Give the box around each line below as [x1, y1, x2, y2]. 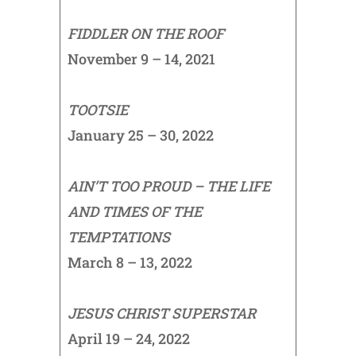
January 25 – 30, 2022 [67, 126, 214, 145]
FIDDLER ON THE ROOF [67, 24, 224, 44]
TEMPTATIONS [67, 227, 170, 247]
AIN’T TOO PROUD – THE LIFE [67, 176, 270, 196]
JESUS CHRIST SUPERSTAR [67, 304, 256, 323]
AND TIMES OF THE [67, 202, 202, 222]
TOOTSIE [67, 100, 128, 120]
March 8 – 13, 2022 [67, 253, 192, 273]
